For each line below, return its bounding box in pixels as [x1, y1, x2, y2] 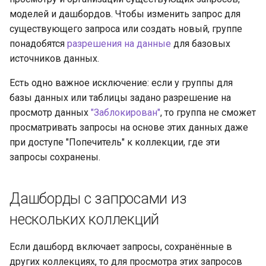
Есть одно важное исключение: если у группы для [9, 77, 233, 88]
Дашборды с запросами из [9, 189, 187, 207]
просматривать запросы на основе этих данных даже [9, 121, 248, 133]
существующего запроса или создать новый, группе [9, 23, 242, 34]
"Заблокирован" [91, 106, 160, 118]
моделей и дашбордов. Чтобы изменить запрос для [9, 8, 240, 20]
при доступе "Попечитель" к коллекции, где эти [9, 136, 220, 148]
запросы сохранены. [9, 151, 100, 163]
